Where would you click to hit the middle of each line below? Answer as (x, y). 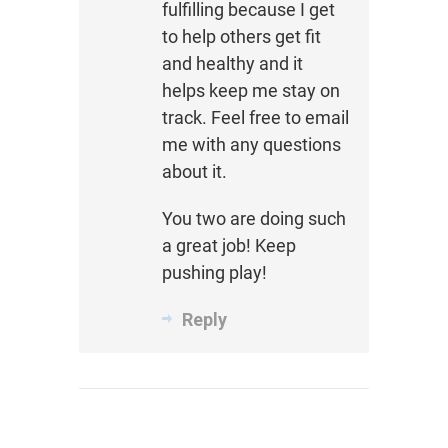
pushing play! (214, 273)
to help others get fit (241, 37)
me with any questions (251, 145)
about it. (194, 172)
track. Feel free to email (255, 118)
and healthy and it (232, 64)
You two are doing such (253, 219)
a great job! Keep (228, 246)
